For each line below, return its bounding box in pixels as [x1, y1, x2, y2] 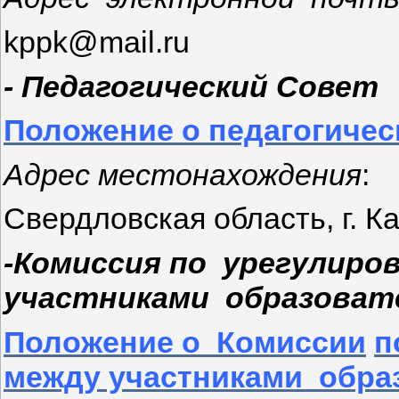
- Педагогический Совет [4, 69, 379, 103]
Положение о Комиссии [4, 324, 366, 359]
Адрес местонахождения [4, 157, 362, 191]
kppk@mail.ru [4, 24, 190, 59]
